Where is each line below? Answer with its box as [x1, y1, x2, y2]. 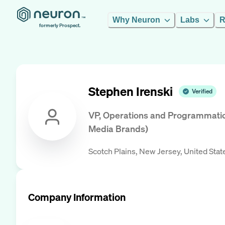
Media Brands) [88, 123, 148, 135]
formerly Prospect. [39, 22, 80, 29]
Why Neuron [113, 16, 160, 24]
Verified [192, 87, 212, 95]
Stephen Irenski [88, 83, 173, 100]
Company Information [28, 190, 126, 204]
